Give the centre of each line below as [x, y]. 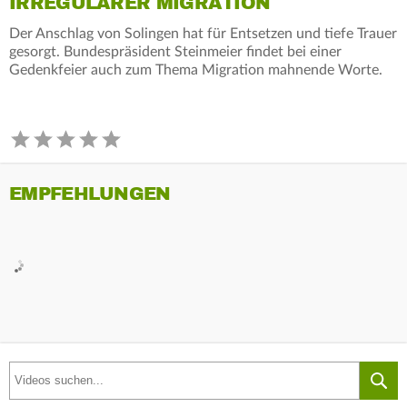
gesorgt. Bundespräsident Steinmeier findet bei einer [175, 51]
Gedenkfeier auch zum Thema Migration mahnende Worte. [196, 69]
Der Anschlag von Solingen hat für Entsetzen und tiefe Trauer [203, 33]
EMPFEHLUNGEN [90, 194]
